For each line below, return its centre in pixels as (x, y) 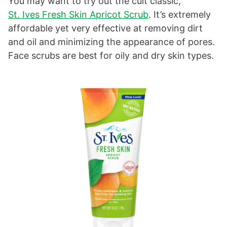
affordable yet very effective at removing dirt (105, 28)
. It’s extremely (180, 15)
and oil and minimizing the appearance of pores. (111, 42)
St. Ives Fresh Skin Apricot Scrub (78, 15)
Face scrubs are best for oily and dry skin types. (111, 56)
